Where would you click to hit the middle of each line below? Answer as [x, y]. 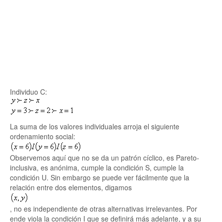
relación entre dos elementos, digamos [71, 187]
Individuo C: [28, 92]
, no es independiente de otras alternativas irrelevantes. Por [104, 209]
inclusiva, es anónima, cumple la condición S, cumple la [97, 167]
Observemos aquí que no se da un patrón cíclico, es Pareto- [105, 158]
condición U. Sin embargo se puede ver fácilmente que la [100, 177]
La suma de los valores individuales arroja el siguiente [95, 126]
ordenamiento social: [43, 136]
